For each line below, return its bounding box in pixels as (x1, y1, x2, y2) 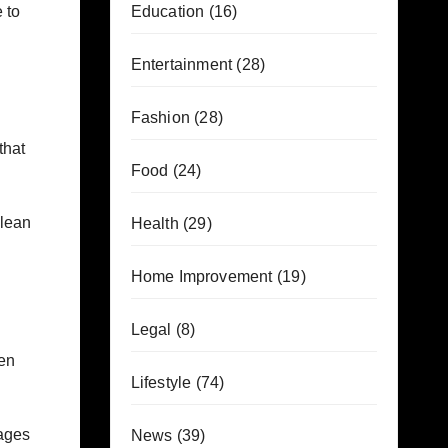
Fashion (130, 109, 190, 126)
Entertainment (130, 56, 233, 73)
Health (130, 215, 179, 232)
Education (130, 3, 205, 20)
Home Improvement (130, 268, 273, 285)
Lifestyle (130, 374, 192, 391)
